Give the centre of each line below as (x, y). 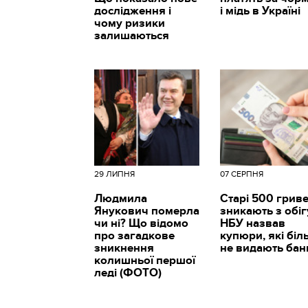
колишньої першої (145, 261)
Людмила (121, 199)
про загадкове (134, 236)
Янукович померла (147, 211)
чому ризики (130, 24)
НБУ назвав (253, 224)
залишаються (132, 36)
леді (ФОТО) (128, 273)
